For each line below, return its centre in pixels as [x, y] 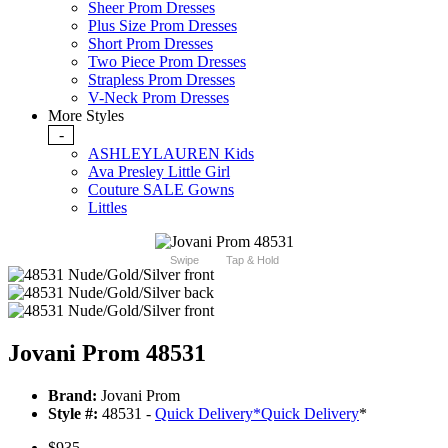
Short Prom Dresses [150, 44]
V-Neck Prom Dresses [158, 98]
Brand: [72, 396]
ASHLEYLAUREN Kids [171, 154]
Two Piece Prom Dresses [167, 62]
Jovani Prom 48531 [107, 353]
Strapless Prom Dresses [161, 80]
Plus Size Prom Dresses [162, 26]
